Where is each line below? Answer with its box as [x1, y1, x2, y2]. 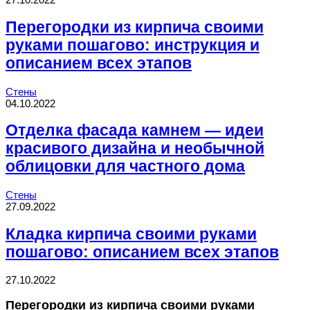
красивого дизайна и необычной [6, 140, 264, 158]
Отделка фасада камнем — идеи [6, 122, 264, 140]
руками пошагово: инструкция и [6, 37, 259, 55]
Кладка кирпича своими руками [6, 225, 257, 243]
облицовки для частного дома [6, 158, 245, 176]
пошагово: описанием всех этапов [6, 243, 279, 261]
